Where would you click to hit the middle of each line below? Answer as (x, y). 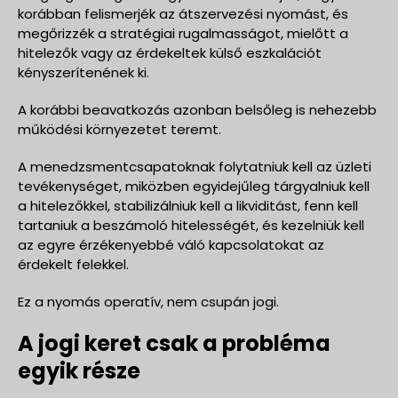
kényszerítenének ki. (84, 72)
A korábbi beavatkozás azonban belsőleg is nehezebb (197, 109)
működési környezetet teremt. (119, 129)
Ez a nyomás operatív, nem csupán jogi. (148, 301)
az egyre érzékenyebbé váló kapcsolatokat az (171, 244)
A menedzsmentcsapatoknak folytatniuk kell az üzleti (195, 166)
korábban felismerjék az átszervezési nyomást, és (183, 13)
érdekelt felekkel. (73, 264)
